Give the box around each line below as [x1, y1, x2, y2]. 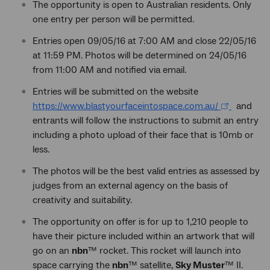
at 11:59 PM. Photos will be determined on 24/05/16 [33, 49, 246, 61]
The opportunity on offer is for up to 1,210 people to [33, 216, 248, 228]
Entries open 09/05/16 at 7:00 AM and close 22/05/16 [33, 35, 256, 47]
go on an [33, 245, 72, 257]
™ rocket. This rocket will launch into [88, 245, 241, 257]
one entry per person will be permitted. [33, 13, 194, 25]
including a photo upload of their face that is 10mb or [33, 129, 254, 141]
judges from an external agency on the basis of [33, 180, 228, 192]
